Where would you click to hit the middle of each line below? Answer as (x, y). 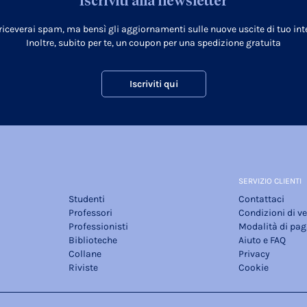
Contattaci (261, 199)
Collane (85, 254)
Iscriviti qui (153, 84)
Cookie (254, 268)
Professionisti (98, 227)
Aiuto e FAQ (262, 241)
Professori (90, 213)
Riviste (83, 268)
